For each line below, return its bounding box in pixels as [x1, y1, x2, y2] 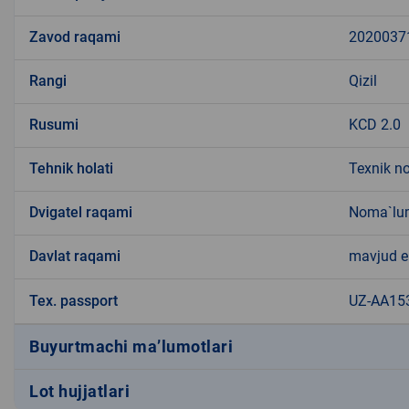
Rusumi [29, 115, 79, 133]
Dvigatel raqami [29, 203, 132, 221]
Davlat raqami [29, 246, 121, 265]
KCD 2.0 [349, 115, 401, 133]
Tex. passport [29, 291, 118, 309]
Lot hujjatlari [29, 382, 130, 402]
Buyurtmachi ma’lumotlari [29, 337, 233, 357]
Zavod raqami [29, 27, 121, 46]
